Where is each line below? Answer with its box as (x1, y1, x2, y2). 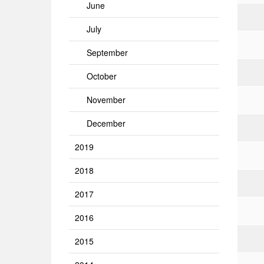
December (87, 117, 126, 129)
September (87, 47, 128, 58)
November (87, 94, 126, 105)
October (87, 70, 117, 82)
